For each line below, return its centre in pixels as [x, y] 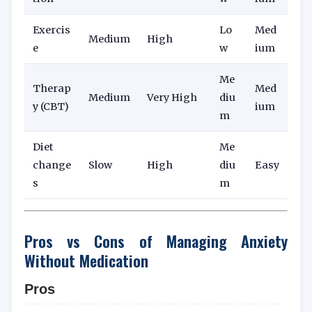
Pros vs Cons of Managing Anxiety [156, 241]
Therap [52, 89]
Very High [172, 98]
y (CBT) [51, 107]
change [52, 165]
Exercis [52, 30]
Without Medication [86, 260]
